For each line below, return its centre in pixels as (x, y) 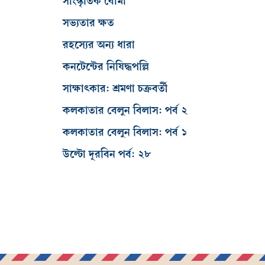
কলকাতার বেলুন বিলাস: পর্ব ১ (125, 132)
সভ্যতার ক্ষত (88, 23)
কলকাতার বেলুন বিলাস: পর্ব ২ (125, 111)
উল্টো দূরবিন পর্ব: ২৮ (107, 154)
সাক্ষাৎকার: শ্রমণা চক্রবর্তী (115, 89)
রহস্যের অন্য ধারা (99, 45)
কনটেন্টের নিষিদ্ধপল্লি (106, 67)
